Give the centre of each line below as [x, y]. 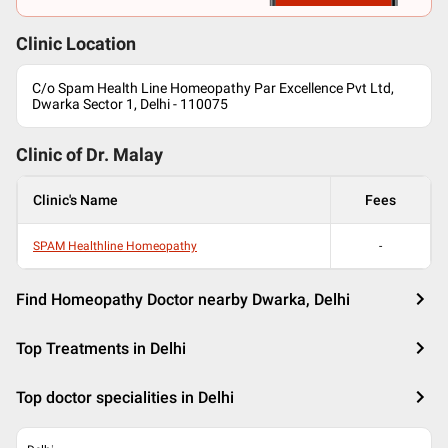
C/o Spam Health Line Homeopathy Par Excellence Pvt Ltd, [213, 88]
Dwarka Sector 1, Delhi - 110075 [130, 104]
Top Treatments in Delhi [101, 348]
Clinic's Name [75, 200]
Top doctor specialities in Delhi [125, 397]
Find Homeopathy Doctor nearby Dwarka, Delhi [183, 299]
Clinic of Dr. [64, 155]
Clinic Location [76, 44]
